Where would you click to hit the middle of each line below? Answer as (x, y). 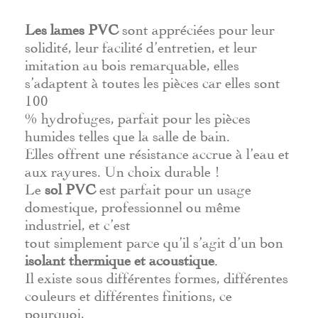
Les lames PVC (72, 28)
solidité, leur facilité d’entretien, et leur (141, 46)
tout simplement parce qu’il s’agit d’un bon (154, 241)
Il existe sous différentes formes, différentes (157, 276)
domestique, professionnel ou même (133, 205)
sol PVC (70, 188)
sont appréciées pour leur (197, 28)
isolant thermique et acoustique (120, 259)
